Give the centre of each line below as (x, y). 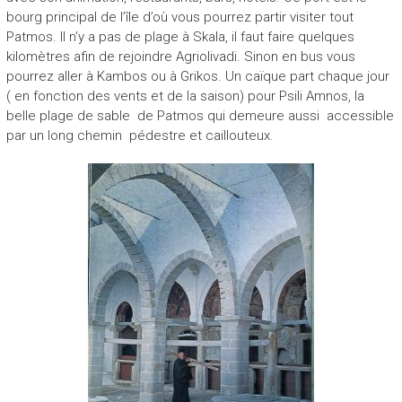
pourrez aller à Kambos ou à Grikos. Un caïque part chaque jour (197, 76)
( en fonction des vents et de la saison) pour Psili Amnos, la (185, 96)
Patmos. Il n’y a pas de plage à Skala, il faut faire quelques (180, 36)
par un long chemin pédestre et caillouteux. (140, 135)
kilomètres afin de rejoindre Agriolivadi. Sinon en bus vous (180, 56)
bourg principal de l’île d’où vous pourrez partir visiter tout (179, 17)
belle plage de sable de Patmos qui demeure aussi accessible (200, 115)
